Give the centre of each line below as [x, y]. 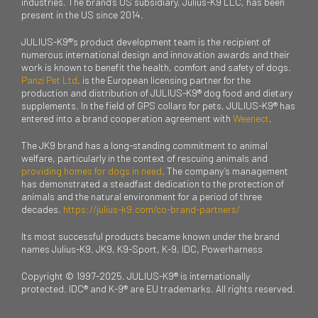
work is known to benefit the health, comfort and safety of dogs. [156, 67]
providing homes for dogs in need [92, 170]
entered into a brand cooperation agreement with [127, 118]
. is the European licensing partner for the [164, 79]
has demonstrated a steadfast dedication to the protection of [153, 183]
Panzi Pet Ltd [49, 79]
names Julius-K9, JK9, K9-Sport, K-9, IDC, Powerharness [142, 248]
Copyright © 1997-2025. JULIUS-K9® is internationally [136, 275]
